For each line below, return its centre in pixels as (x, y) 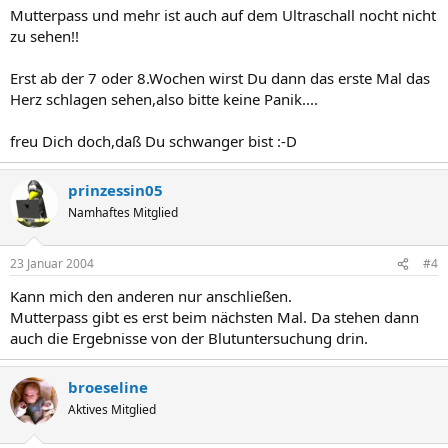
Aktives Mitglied (112, 409)
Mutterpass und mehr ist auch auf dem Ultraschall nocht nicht (223, 14)
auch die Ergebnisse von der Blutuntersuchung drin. (189, 338)
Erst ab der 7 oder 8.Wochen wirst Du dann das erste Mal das (220, 77)
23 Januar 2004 (52, 263)
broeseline (108, 387)
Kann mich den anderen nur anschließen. (151, 296)
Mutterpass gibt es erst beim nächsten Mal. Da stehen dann (214, 317)
